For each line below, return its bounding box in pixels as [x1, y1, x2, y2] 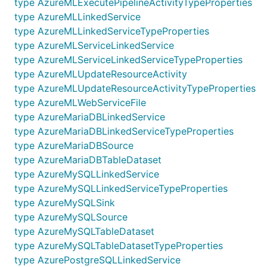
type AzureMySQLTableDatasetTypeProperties [14, 240, 223, 252]
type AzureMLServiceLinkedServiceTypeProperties [14, 54, 243, 66]
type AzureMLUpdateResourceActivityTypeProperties [14, 82, 256, 94]
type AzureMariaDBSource [14, 139, 133, 151]
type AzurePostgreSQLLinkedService [14, 254, 181, 266]
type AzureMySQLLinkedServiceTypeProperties [14, 182, 228, 194]
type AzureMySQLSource [14, 211, 128, 223]
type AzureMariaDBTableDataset [14, 154, 162, 166]
